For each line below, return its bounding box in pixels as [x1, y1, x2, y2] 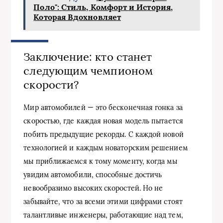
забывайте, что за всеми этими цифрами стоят [23, 197, 183, 206]
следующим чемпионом [23, 64, 153, 78]
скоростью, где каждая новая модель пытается [23, 116, 183, 125]
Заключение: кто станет [23, 50, 152, 64]
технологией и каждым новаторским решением [23, 143, 188, 152]
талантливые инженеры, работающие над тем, [23, 210, 183, 220]
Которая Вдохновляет [33, 12, 121, 22]
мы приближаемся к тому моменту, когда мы [23, 156, 177, 166]
